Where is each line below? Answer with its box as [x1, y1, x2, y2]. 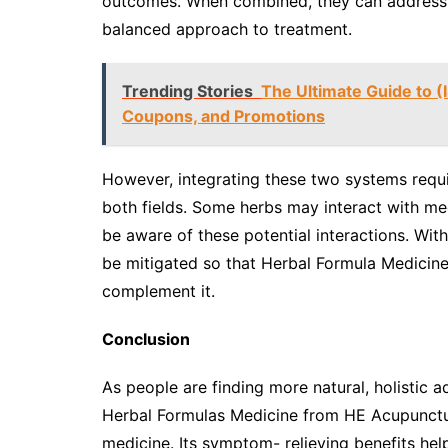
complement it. [102, 281, 215, 302]
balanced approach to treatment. [102, 19, 352, 40]
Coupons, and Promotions [122, 106, 325, 127]
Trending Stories [122, 81, 253, 102]
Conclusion [102, 329, 190, 350]
